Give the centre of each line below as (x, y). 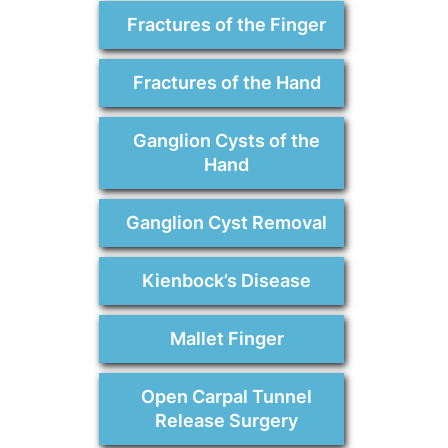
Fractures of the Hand (226, 82)
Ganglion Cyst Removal (226, 222)
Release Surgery (226, 420)
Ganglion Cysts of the (226, 140)
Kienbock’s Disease (226, 280)
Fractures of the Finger (226, 24)
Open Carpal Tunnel (226, 396)
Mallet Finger (226, 338)
